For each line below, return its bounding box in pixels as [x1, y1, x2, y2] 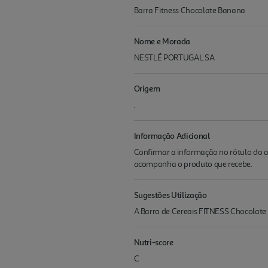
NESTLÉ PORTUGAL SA [133, 53, 215, 63]
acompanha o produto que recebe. [133, 159, 252, 169]
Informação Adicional [133, 130, 210, 141]
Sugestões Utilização [133, 190, 207, 200]
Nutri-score [133, 237, 173, 247]
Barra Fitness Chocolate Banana [133, 5, 246, 16]
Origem [133, 83, 160, 93]
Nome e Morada [133, 36, 190, 46]
